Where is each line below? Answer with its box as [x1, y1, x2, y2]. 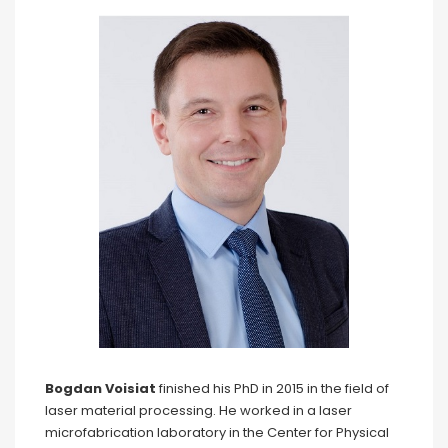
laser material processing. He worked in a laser [45, 400, 352, 420]
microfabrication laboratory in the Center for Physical [45, 422, 389, 442]
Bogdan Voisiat [45, 378, 156, 398]
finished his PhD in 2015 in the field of [156, 378, 389, 398]
